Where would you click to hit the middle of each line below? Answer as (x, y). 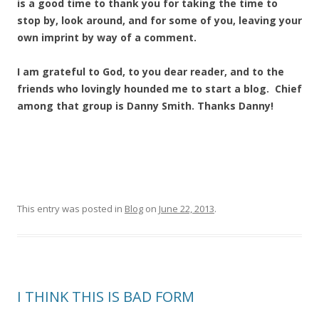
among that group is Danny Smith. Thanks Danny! (145, 106)
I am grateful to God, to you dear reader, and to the (151, 72)
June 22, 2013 (187, 209)
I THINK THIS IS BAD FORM (106, 297)
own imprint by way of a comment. (107, 37)
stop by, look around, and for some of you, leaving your (159, 20)
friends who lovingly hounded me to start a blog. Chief (159, 89)
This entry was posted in (71, 209)
